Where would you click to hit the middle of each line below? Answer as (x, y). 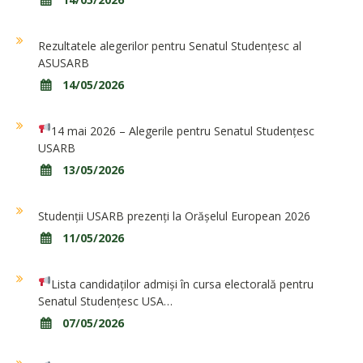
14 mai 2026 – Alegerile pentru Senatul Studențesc (182, 131)
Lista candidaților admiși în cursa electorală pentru (182, 284)
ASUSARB (64, 63)
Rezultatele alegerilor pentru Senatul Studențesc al (170, 46)
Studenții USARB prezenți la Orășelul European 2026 (174, 216)
